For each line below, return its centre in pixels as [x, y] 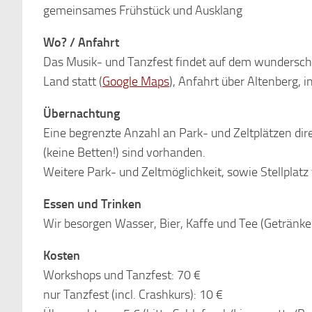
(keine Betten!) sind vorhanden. [124, 153]
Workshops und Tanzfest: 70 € [122, 275]
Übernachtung [81, 114]
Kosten [62, 256]
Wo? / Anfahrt [81, 42]
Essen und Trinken [92, 204]
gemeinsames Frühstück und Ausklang [143, 10]
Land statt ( [73, 81]
